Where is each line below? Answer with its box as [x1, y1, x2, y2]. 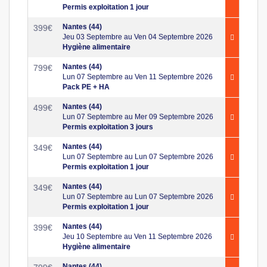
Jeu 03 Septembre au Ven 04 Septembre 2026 [63, 33, 213, 41]
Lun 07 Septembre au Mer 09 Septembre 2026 [63, 113, 213, 121]
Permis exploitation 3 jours [63, 123, 153, 131]
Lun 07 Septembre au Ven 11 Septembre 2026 [63, 73, 213, 81]
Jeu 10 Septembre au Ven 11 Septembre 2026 [63, 232, 212, 241]
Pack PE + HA [63, 83, 110, 91]
